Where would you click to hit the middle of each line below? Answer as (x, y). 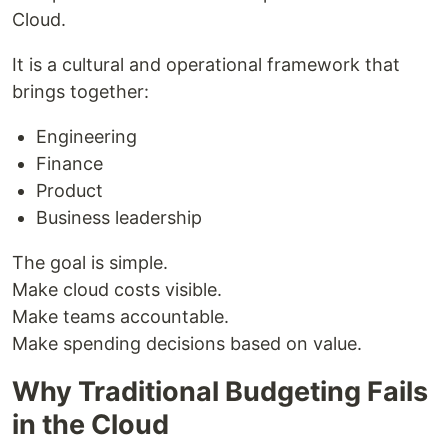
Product (69, 190)
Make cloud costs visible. (117, 289)
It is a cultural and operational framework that (206, 64)
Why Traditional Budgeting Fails (220, 391)
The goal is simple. (90, 262)
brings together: (80, 91)
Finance (69, 163)
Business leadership (119, 217)
